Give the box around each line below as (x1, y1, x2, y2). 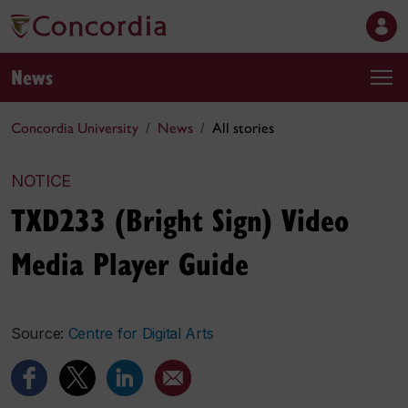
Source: (11, 324, 68, 342)
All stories (212, 119, 274, 137)
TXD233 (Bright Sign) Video (11, 198, 349, 240)
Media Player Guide (11, 241, 249, 284)
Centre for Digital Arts (67, 324, 214, 342)
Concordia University (11, 119, 138, 137)
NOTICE (11, 171, 72, 190)
